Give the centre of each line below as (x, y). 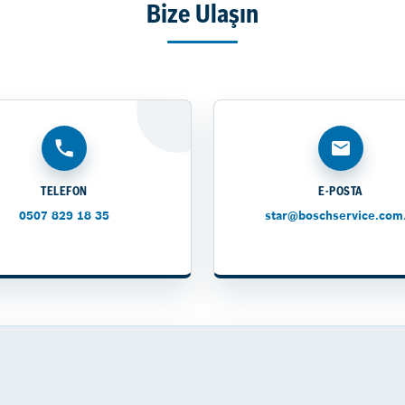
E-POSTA (341, 192)
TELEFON (64, 192)
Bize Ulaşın (202, 16)
